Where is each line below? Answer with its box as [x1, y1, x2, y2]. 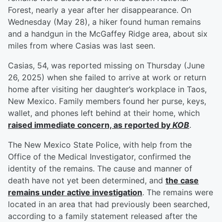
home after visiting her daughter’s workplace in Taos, [8, 84, 207, 95]
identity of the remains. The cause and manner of [8, 164, 192, 174]
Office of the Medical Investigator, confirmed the [8, 152, 191, 162]
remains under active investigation [8, 187, 142, 198]
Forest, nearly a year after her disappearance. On [8, 5, 191, 15]
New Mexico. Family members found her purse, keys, [8, 96, 206, 107]
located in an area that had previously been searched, [8, 199, 210, 210]
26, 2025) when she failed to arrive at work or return [8, 72, 206, 83]
